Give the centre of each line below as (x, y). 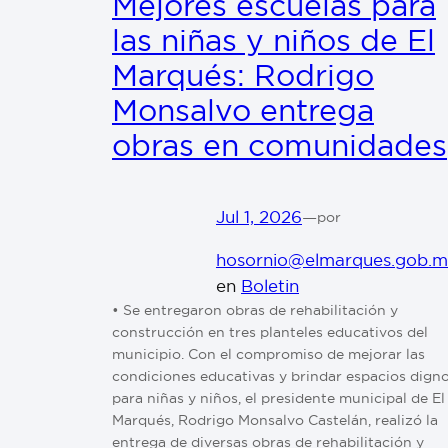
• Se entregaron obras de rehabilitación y (255, 309)
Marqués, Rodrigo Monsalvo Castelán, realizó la (275, 419)
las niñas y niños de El (273, 40)
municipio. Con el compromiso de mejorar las (268, 353)
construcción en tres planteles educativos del (270, 331)
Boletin (270, 285)
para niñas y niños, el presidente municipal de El (278, 397)
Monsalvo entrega (243, 110)
